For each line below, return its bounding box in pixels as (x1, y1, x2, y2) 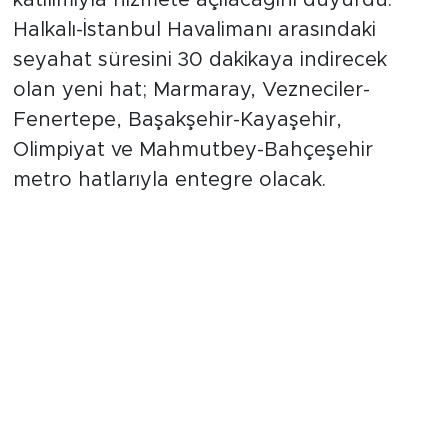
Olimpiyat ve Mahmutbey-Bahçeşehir (12, 162, 373, 183)
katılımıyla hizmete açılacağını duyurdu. (12, 12, 392, 33)
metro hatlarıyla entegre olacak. (12, 192, 326, 213)
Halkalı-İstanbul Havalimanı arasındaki (12, 42, 376, 63)
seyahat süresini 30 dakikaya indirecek (12, 72, 387, 93)
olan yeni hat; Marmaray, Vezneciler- (12, 102, 370, 123)
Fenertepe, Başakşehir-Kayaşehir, (12, 132, 342, 153)
